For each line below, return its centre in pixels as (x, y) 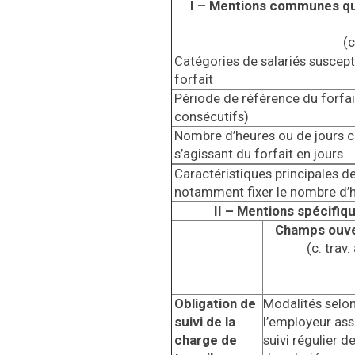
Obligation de (215, 303)
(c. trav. (330, 248)
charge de (206, 340)
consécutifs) (212, 116)
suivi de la (205, 322)
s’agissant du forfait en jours (259, 154)
